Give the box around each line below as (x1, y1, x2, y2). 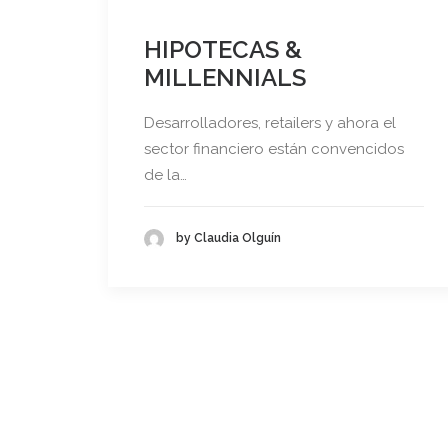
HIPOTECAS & (144, 34, 302, 64)
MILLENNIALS (144, 62, 306, 92)
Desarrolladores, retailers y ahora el (144, 113, 396, 132)
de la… (144, 165, 187, 184)
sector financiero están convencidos (144, 139, 404, 158)
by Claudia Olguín (176, 231, 281, 246)
